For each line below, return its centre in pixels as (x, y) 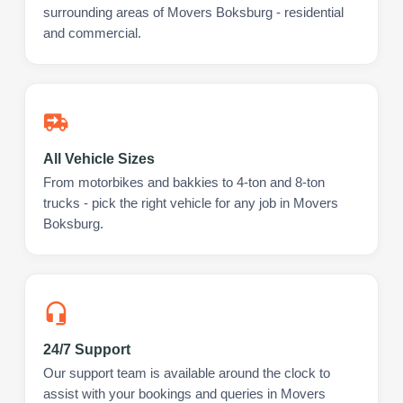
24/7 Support (87, 349)
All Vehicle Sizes (99, 158)
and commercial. (92, 33)
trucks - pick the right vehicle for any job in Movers (191, 203)
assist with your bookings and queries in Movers (184, 394)
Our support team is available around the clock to (187, 373)
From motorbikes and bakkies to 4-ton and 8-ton (184, 182)
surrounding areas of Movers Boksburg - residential (193, 12)
